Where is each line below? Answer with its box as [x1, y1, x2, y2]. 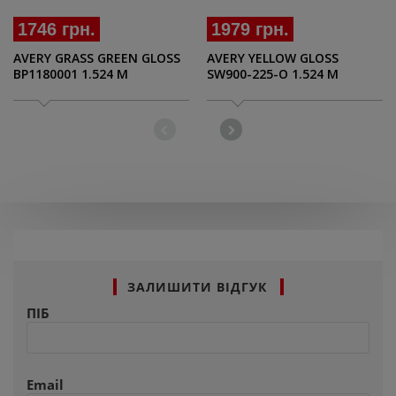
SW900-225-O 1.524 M [207, 65, 339, 83]
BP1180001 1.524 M [13, 65, 128, 83]
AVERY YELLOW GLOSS [207, 49, 339, 67]
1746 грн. [18, 19, 95, 40]
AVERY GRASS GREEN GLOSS [13, 49, 180, 67]
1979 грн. [211, 19, 289, 40]
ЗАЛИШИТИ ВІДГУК [126, 278, 267, 296]
